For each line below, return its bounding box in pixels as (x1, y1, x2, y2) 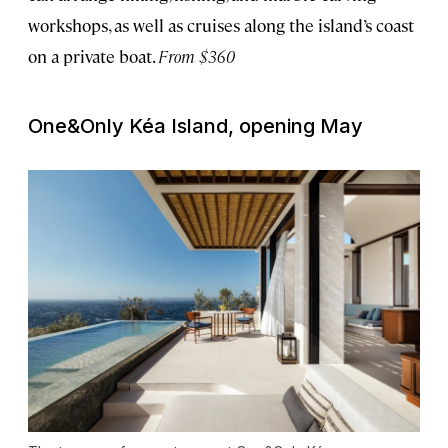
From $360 (158, 45, 235, 68)
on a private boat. (28, 45, 158, 68)
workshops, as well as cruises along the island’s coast (28, 14, 414, 37)
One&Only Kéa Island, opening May (28, 114, 363, 139)
